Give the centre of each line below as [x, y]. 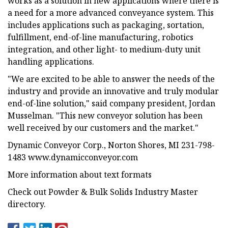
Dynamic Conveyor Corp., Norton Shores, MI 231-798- [111, 145]
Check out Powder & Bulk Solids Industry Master [103, 192]
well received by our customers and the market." [103, 127]
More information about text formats [80, 174]
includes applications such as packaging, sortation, [106, 25]
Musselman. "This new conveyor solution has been [105, 115]
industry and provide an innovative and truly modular [113, 91]
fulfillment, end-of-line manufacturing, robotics [101, 37]
